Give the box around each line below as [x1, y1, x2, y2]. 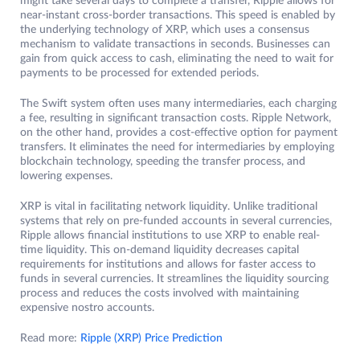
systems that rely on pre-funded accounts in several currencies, [20, 215, 332, 227]
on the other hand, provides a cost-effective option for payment [20, 127, 337, 139]
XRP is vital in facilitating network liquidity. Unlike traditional [20, 201, 317, 213]
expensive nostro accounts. [20, 302, 154, 314]
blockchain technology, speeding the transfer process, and [20, 156, 305, 168]
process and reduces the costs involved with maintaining [20, 288, 299, 300]
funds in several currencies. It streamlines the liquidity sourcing [20, 273, 329, 285]
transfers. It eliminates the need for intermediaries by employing [20, 141, 334, 153]
